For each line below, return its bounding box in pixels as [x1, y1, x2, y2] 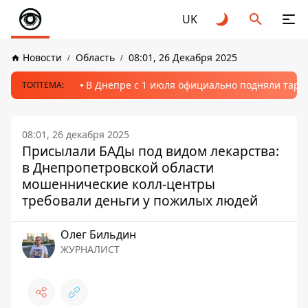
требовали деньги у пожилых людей [22, 191, 258, 210]
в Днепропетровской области [22, 158, 214, 177]
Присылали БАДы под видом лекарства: [22, 142, 279, 160]
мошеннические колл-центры [22, 175, 215, 193]
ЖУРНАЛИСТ [60, 243, 120, 256]
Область [76, 51, 115, 64]
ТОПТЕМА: [22, 79, 64, 91]
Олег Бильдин [60, 227, 136, 242]
